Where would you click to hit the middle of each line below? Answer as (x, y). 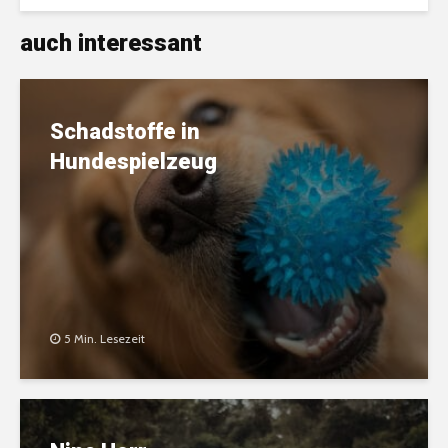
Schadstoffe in (125, 132)
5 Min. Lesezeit (104, 339)
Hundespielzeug (133, 162)
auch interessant (111, 43)
